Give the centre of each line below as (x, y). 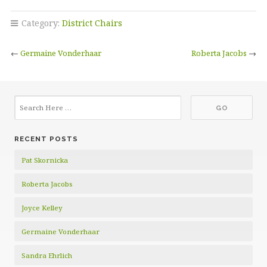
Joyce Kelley (42, 208)
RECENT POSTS (46, 139)
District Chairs (92, 23)
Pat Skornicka (45, 160)
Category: (40, 23)
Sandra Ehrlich (47, 256)
